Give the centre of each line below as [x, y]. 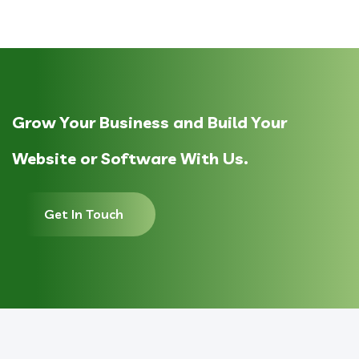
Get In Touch [84, 214]
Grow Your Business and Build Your [149, 122]
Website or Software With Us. [130, 158]
